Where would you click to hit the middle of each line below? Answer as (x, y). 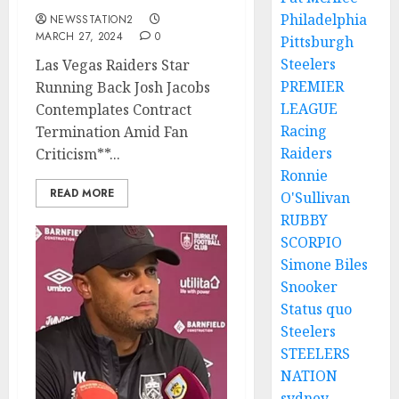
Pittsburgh (318, 42)
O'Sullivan (316, 198)
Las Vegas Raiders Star (113, 65)
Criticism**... (78, 154)
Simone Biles (325, 265)
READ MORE (82, 193)
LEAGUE (309, 109)
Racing (304, 131)
